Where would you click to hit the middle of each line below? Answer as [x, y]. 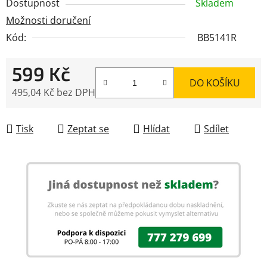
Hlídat [156, 128]
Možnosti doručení [48, 20]
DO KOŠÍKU [215, 83]
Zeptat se [88, 128]
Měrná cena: [39, 111]
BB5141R [217, 37]
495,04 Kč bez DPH [54, 92]
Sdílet [216, 128]
